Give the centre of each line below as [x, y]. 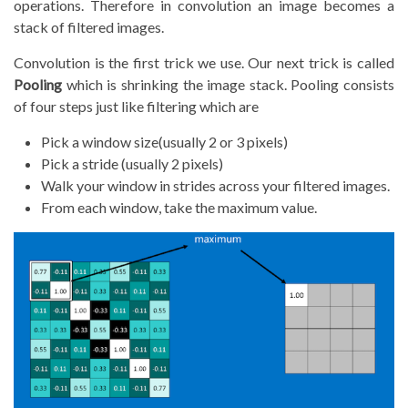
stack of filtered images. [89, 27]
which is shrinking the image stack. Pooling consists [228, 85]
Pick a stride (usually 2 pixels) [132, 164]
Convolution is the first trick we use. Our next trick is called [204, 63]
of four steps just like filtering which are [136, 107]
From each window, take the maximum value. [179, 208]
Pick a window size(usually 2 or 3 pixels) [164, 142]
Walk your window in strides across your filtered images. [215, 186]
